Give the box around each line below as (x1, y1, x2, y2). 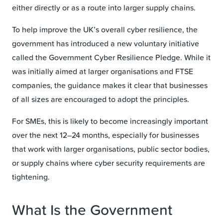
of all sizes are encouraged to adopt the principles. (12, 93, 189, 105)
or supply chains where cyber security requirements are (12, 157, 205, 168)
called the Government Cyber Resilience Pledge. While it (12, 51, 211, 63)
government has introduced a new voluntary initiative (12, 37, 199, 49)
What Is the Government (12, 198, 172, 220)
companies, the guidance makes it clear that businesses (12, 79, 208, 91)
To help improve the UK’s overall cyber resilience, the (12, 23, 198, 35)
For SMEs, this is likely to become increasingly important (12, 115, 208, 126)
